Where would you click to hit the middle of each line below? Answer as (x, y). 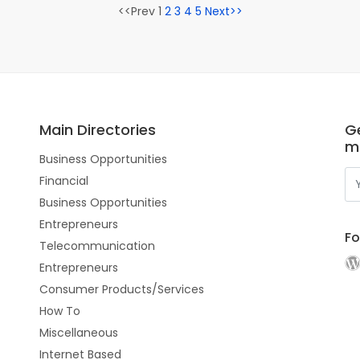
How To (60, 311)
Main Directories (98, 130)
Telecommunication (97, 246)
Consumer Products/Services (122, 289)
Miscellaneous (79, 333)
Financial (64, 181)
